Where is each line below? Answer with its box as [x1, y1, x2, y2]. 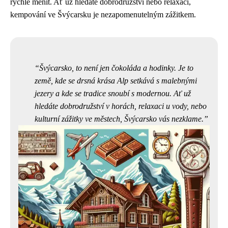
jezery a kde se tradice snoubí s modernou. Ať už [35, 89, 191, 98]
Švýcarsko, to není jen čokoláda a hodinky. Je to [39, 64, 193, 72]
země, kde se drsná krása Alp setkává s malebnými [35, 76, 197, 85]
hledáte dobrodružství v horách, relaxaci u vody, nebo [35, 102, 207, 110]
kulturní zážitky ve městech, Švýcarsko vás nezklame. [35, 115, 204, 123]
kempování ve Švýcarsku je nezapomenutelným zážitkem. [10, 10, 196, 19]
